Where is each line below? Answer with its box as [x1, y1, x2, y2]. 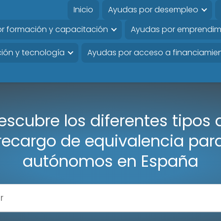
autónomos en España [23, 150, 198, 172]
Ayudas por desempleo [108, 4, 198, 15]
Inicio [73, 4, 93, 15]
